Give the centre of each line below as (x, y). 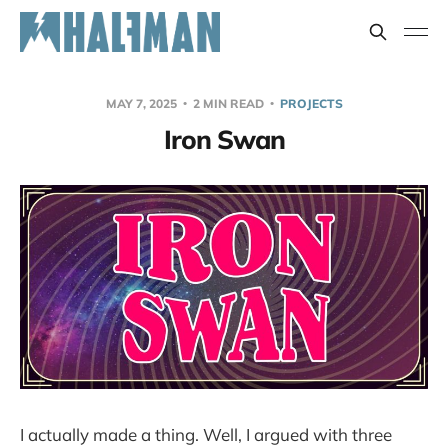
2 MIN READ (228, 103)
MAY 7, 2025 (142, 103)
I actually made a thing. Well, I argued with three (206, 434)
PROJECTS (311, 103)
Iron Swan (224, 139)
